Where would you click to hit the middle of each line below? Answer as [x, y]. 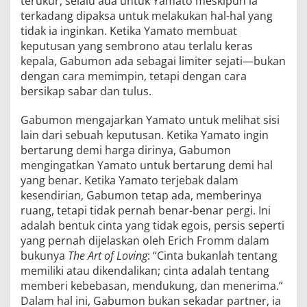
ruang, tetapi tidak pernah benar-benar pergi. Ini [146, 210]
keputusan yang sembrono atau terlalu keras [137, 46]
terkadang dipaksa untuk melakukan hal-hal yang [147, 16]
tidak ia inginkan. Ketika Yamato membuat [129, 31]
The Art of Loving [108, 256]
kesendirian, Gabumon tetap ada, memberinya [141, 195]
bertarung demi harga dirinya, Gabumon [126, 150]
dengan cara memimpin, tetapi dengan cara [134, 76]
